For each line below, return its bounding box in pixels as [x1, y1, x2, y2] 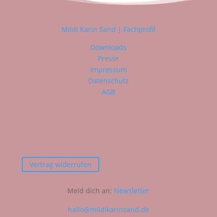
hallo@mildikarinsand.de [67, 204, 149, 214]
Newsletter [114, 186, 150, 195]
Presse [97, 53, 119, 63]
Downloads [90, 42, 126, 52]
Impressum [90, 64, 127, 74]
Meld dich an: [67, 186, 114, 195]
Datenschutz [88, 76, 129, 85]
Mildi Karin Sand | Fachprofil [61, 24, 155, 34]
